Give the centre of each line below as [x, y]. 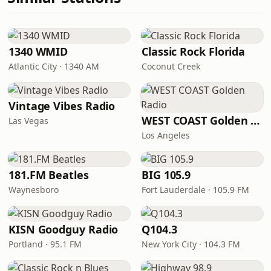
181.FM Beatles [49, 175]
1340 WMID [38, 51]
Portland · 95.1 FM [45, 244]
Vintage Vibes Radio [62, 106]
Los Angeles [166, 135]
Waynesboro [34, 190]
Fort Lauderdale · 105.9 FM [195, 190]
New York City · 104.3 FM [191, 244]
